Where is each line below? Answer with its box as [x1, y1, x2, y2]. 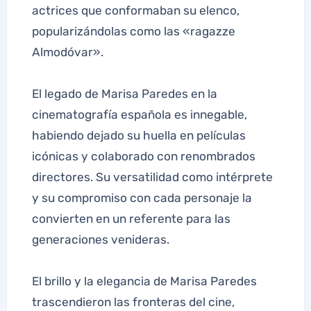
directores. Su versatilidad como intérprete [31, 169, 273, 184]
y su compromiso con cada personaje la [31, 190, 252, 205]
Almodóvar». [31, 44, 103, 59]
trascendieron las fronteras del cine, [31, 294, 235, 309]
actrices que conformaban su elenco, [31, 3, 239, 17]
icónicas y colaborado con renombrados [31, 149, 255, 163]
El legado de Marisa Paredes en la [31, 86, 217, 101]
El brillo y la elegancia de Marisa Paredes [31, 274, 257, 288]
